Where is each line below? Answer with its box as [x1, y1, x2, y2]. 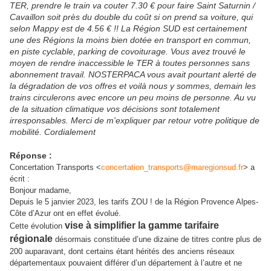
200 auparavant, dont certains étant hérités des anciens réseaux [10, 247, 235, 256]
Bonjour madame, [10, 186, 71, 195]
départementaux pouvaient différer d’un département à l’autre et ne [10, 258, 242, 268]
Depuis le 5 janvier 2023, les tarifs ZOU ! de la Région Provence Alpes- [10, 197, 258, 207]
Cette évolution [10, 221, 65, 231]
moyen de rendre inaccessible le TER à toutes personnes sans [10, 58, 250, 68]
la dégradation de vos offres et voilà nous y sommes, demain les [10, 81, 256, 91]
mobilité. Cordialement [10, 127, 96, 137]
